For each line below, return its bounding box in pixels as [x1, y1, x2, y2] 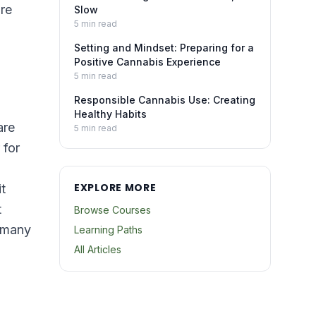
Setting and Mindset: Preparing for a [74, 42, 254, 54]
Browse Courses [74, 204, 151, 216]
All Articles [74, 243, 121, 255]
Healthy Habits [74, 108, 147, 120]
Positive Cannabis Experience [74, 56, 221, 68]
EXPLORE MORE [74, 181, 157, 195]
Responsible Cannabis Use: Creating [74, 94, 255, 106]
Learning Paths [74, 224, 142, 236]
